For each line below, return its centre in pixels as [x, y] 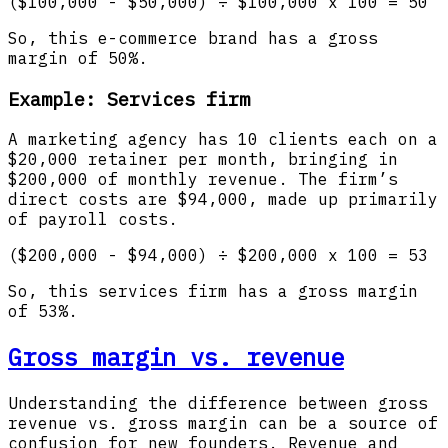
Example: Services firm [129, 98]
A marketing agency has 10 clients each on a [223, 139]
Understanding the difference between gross [218, 403]
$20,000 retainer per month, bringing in [203, 159]
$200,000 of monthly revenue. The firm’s [203, 179]
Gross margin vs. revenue [176, 357]
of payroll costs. [93, 219]
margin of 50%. [78, 57]
